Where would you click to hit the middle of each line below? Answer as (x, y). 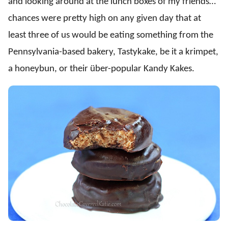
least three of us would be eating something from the (111, 36)
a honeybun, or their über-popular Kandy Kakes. (101, 69)
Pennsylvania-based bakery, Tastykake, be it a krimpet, (113, 52)
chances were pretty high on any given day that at (105, 19)
